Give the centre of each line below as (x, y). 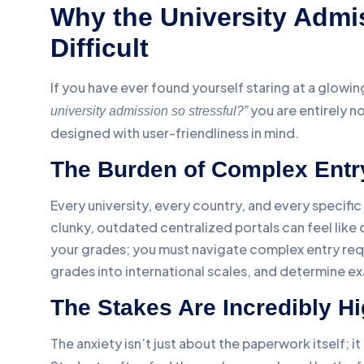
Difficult (100, 48)
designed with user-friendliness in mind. (175, 132)
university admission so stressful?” (149, 110)
